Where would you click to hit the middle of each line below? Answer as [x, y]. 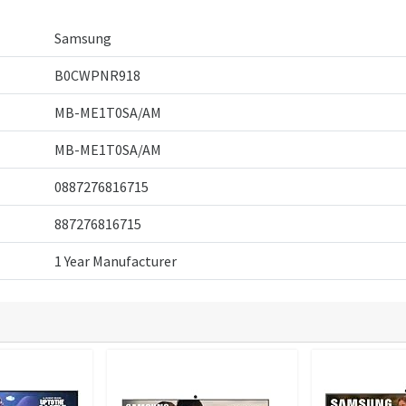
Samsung [83, 38]
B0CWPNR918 [97, 75]
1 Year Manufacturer [116, 261]
